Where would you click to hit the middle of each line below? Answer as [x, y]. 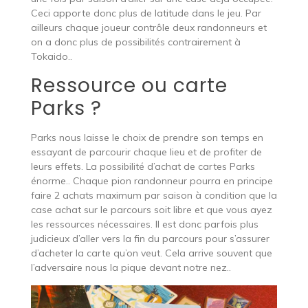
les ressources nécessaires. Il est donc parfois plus [144, 224]
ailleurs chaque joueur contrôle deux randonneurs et [148, 27]
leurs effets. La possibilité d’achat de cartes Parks [143, 166]
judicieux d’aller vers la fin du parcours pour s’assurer [150, 238]
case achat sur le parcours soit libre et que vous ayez [151, 209]
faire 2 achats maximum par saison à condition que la [154, 195]
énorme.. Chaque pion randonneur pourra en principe [152, 180]
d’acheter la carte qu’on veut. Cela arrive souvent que [151, 253]
